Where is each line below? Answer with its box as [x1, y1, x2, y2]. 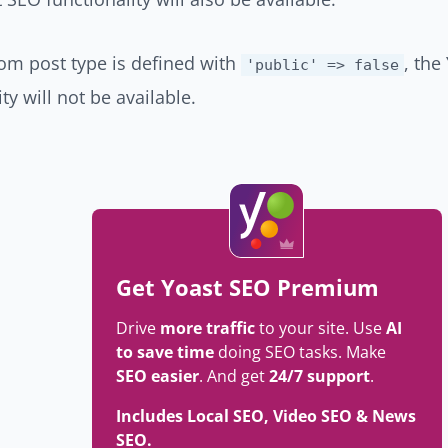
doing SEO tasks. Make [213, 341, 386, 363]
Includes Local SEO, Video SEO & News [115, 405, 416, 427]
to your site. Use [258, 317, 386, 339]
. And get [198, 365, 269, 387]
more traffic [159, 317, 259, 339]
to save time [115, 341, 214, 363]
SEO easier [115, 365, 199, 387]
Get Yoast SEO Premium [115, 272, 379, 302]
